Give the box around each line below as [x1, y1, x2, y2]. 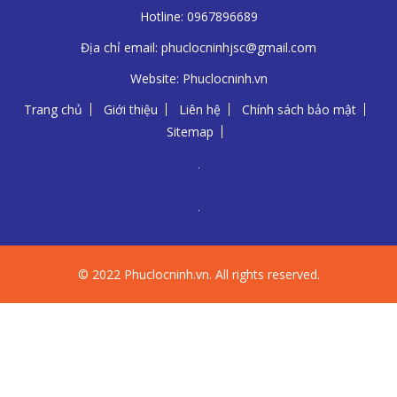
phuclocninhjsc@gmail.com [161, 39, 316, 57]
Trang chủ [23, 101, 82, 119]
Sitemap [166, 123, 214, 141]
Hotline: [139, 8, 187, 26]
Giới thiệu [103, 101, 158, 119]
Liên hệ [178, 101, 221, 119]
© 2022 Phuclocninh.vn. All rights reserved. [77, 266, 320, 284]
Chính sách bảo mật [241, 101, 356, 119]
